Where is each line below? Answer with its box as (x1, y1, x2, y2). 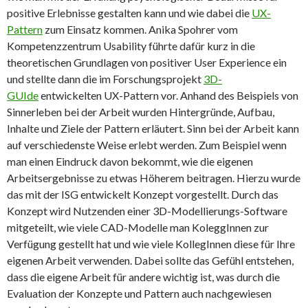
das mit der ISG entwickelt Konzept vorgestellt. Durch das (7, 188, 278, 201)
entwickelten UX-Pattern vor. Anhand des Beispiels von (38, 89, 298, 102)
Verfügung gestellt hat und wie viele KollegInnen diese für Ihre (7, 237, 295, 251)
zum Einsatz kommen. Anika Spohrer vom (43, 23, 238, 36)
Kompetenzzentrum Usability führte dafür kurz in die (7, 39, 255, 53)
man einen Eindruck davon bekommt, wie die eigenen (7, 155, 253, 168)
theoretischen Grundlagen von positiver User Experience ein (7, 56, 287, 69)
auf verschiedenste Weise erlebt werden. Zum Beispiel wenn (7, 138, 287, 152)
